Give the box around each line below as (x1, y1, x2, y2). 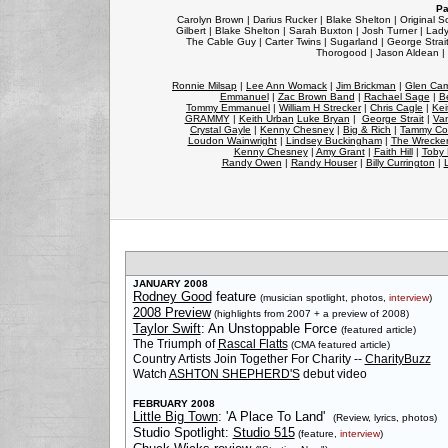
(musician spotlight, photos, (259, 292, 386, 303)
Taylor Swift (132, 321, 201, 336)
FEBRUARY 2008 (132, 398, 215, 409)
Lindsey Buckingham (285, 135, 382, 146)
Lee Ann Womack (246, 80, 327, 91)
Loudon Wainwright (187, 135, 277, 146)
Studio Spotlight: (132, 425, 233, 440)
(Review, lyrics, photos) (332, 412, 437, 423)
